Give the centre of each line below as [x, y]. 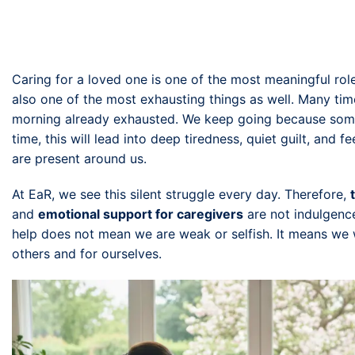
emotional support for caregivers [141, 214]
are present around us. [79, 158]
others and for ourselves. [87, 254]
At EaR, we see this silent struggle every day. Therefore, [181, 194]
